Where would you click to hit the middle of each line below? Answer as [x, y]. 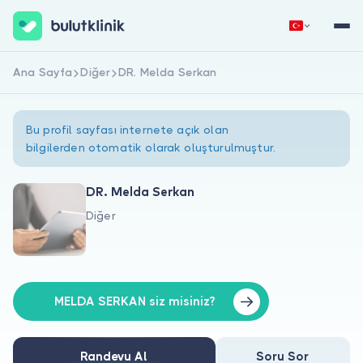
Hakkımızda [50, 236]
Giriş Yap [266, 78]
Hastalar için [53, 268]
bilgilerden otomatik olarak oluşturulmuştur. [151, 147]
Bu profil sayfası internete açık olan [127, 130]
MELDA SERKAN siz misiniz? [135, 301]
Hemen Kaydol [97, 78]
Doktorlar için [56, 301]
